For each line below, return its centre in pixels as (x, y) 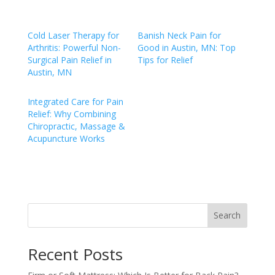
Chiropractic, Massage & (76, 126)
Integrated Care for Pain (75, 101)
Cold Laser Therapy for (73, 35)
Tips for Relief (165, 60)
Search (227, 215)
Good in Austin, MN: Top (186, 47)
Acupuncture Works (66, 138)
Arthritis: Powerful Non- (74, 47)
